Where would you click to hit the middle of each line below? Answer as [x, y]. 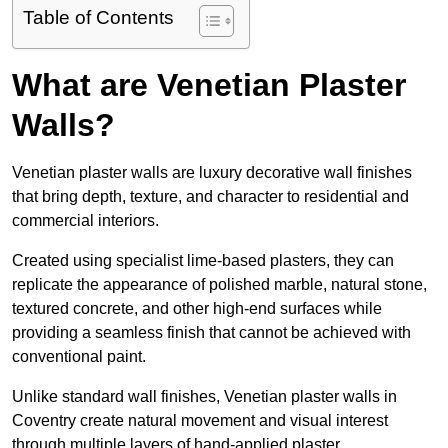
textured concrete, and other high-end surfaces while [197, 309]
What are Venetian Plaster [209, 85]
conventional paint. [79, 357]
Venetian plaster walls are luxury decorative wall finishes [212, 173]
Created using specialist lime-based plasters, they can [203, 261]
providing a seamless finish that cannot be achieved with [211, 333]
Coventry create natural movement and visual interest [200, 421]
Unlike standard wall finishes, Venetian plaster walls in [204, 397]
